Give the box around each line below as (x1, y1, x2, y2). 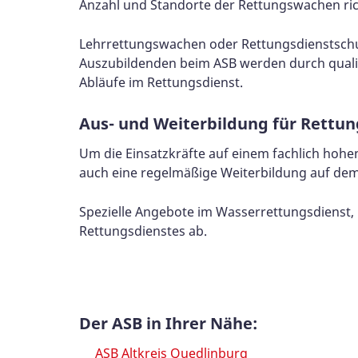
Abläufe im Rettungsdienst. (79, 73, 243, 91)
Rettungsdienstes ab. (79, 221, 207, 240)
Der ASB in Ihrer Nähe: (79, 312, 257, 334)
